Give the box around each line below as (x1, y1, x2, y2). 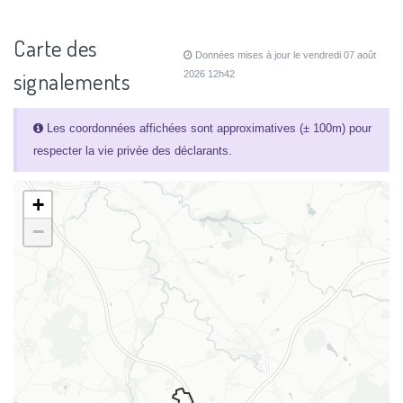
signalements (13, 67, 130, 96)
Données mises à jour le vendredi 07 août (193, 49, 377, 61)
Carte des (13, 34, 97, 63)
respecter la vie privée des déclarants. (32, 144, 232, 158)
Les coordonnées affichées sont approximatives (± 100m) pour (42, 121, 372, 136)
